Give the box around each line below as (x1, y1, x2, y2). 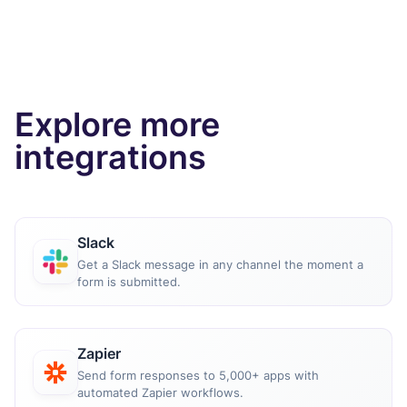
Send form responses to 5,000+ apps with (77, 367, 319, 382)
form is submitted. (77, 273, 181, 289)
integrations (15, 136, 206, 177)
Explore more (15, 104, 220, 144)
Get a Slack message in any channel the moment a (77, 256, 363, 272)
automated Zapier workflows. (77, 384, 243, 400)
